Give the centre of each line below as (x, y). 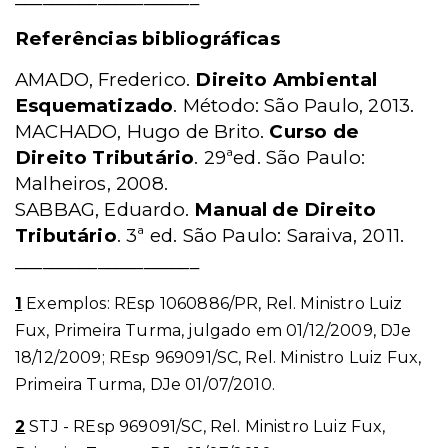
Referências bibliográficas (147, 39)
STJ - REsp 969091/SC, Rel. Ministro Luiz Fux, (205, 427)
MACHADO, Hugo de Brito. (142, 132)
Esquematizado (94, 106)
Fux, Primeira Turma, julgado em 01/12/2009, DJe (213, 331)
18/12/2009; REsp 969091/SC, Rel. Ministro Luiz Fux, (218, 358)
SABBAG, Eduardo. (105, 210)
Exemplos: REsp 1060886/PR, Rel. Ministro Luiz (212, 304)
